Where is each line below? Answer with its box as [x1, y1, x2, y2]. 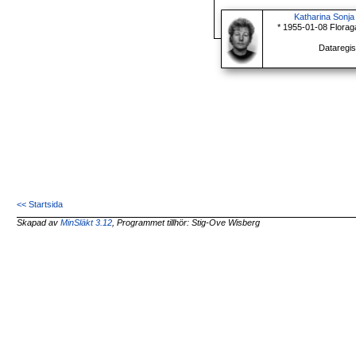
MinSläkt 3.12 [60, 218, 113, 228]
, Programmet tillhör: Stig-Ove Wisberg [112, 218, 261, 228]
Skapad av [17, 218, 61, 228]
